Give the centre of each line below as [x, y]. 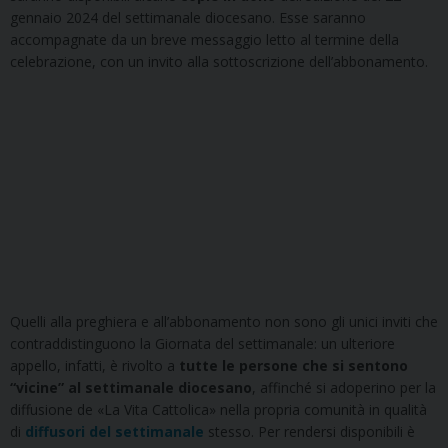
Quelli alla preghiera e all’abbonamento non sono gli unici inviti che [224, 322]
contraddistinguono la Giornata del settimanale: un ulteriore [202, 344]
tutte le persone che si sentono [293, 366]
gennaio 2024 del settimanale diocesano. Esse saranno [188, 18]
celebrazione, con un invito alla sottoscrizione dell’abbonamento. [219, 62]
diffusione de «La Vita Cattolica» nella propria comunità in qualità [218, 410]
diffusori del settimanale [114, 432]
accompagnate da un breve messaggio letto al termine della [204, 40]
